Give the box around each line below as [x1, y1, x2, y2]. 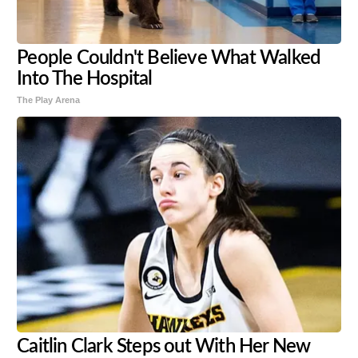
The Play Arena [17, 95, 81, 105]
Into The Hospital [17, 70, 153, 89]
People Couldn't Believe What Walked [17, 49, 321, 69]
